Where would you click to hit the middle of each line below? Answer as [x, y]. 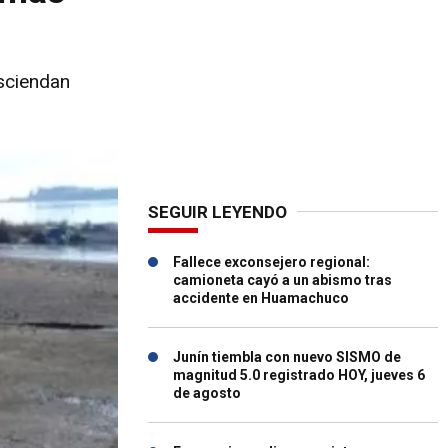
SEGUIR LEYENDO [217, 212]
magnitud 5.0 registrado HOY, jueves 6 [299, 375]
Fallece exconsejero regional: [271, 262]
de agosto [207, 393]
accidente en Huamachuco [261, 298]
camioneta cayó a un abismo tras [282, 280]
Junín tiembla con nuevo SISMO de [287, 357]
